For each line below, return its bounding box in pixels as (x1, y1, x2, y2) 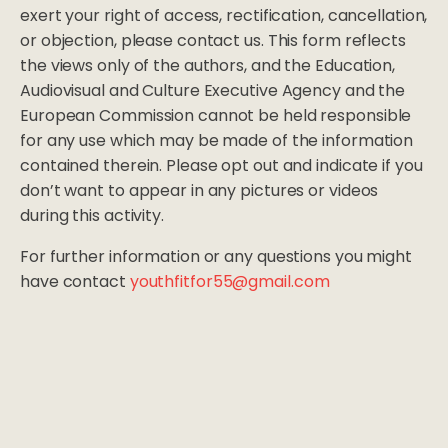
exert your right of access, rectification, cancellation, (20, 4, 428, 28)
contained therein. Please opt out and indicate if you (20, 154, 423, 178)
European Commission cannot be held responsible (20, 104, 412, 128)
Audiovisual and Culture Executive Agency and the (20, 79, 406, 103)
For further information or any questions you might (20, 245, 412, 269)
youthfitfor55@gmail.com (129, 270, 330, 294)
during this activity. (20, 204, 164, 228)
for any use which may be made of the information (20, 129, 414, 153)
